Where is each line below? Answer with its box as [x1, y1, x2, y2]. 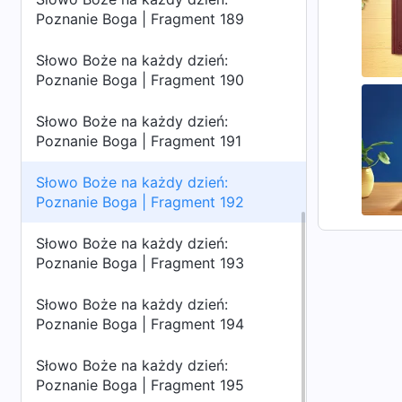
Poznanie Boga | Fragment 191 [36, 132, 241, 150]
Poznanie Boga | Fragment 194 [36, 315, 244, 333]
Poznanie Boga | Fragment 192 [36, 193, 244, 211]
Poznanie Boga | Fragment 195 [36, 376, 244, 394]
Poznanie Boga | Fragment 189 [36, 10, 244, 28]
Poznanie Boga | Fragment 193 [36, 254, 244, 272]
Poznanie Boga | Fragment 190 [36, 71, 244, 89]
